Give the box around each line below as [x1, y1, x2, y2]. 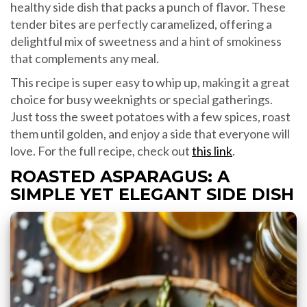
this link [192, 143, 232, 159]
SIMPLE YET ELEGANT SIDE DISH [10, 184, 294, 205]
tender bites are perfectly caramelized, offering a [10, 16, 272, 32]
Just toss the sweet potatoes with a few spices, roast [10, 109, 291, 125]
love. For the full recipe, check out [10, 143, 192, 159]
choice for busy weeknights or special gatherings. [10, 92, 273, 108]
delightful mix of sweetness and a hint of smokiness [10, 34, 282, 49]
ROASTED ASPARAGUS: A [10, 167, 230, 187]
